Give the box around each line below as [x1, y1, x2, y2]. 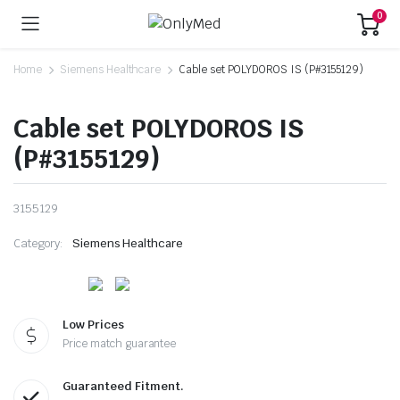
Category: [13, 235, 63, 251]
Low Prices [62, 317, 124, 333]
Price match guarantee [62, 337, 177, 352]
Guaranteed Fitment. [62, 379, 184, 395]
